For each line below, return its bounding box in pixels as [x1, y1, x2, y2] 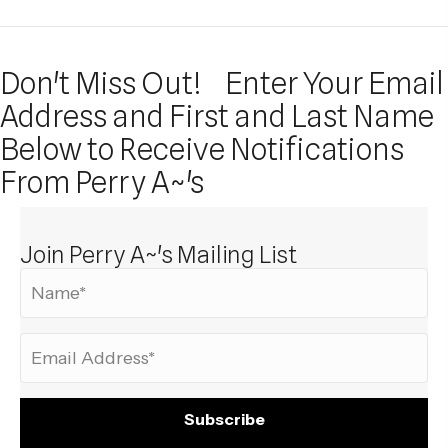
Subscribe [183, 408, 265, 429]
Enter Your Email [225, 64, 444, 101]
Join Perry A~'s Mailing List [20, 239, 297, 269]
